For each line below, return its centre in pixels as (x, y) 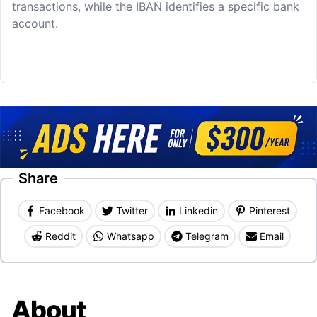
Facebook (62, 211)
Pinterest (269, 211)
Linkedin (198, 211)
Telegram (207, 236)
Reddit (60, 236)
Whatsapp (130, 236)
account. (35, 23)
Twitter (132, 211)
